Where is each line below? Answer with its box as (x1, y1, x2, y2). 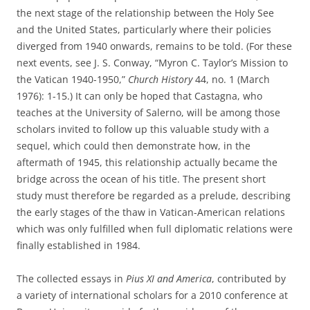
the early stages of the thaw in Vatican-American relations (17, 206, 285, 219)
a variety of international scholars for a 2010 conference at (17, 289, 288, 302)
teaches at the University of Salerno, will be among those (17, 106, 280, 119)
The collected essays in (17, 272, 126, 285)
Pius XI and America (126, 272, 212, 285)
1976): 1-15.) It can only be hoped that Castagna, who (17, 89, 262, 102)
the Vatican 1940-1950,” (17, 73, 128, 86)
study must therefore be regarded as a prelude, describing (17, 189, 291, 202)
